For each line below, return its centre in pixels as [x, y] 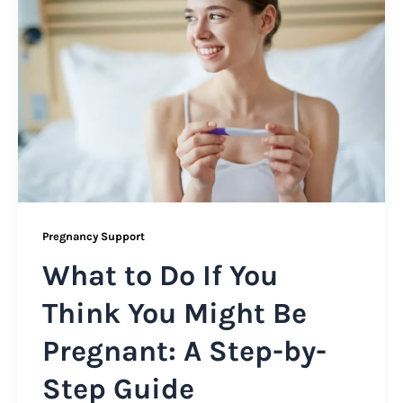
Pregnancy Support [94, 236]
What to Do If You [160, 276]
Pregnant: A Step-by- [184, 351]
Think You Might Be [175, 313]
